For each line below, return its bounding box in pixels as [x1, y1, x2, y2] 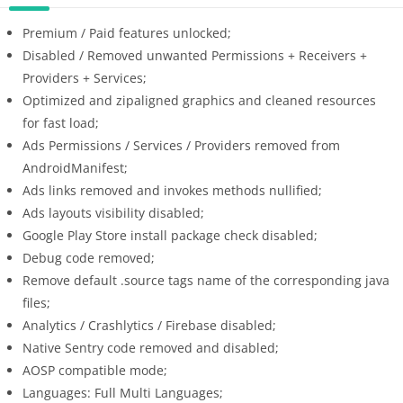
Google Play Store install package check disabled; [22, 226, 318, 244]
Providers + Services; [22, 68, 147, 86]
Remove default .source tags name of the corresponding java [22, 271, 390, 289]
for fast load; [22, 113, 99, 131]
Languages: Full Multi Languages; [22, 383, 223, 401]
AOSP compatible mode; [22, 361, 167, 379]
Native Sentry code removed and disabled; [22, 338, 279, 356]
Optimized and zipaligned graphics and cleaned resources [22, 91, 376, 109]
